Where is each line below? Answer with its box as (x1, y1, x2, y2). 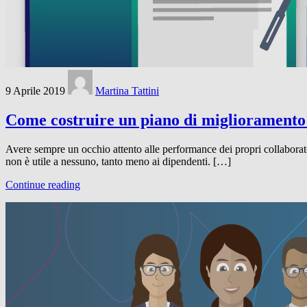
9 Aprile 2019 (5, 84, 65, 97)
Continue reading (5, 178, 80, 191)
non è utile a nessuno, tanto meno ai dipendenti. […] (5, 155, 231, 167)
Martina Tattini (95, 84, 159, 97)
